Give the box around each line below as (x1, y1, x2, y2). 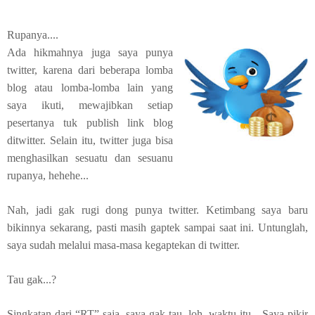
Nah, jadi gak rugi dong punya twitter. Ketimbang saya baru (7, 204, 308, 216)
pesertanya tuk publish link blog (7, 117, 173, 129)
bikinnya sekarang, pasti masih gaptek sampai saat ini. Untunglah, (7, 221, 308, 233)
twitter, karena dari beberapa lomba (7, 64, 173, 76)
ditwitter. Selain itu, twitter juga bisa (7, 134, 173, 146)
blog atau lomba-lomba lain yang (7, 82, 173, 94)
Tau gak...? (7, 274, 56, 285)
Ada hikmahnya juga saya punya (7, 46, 173, 58)
